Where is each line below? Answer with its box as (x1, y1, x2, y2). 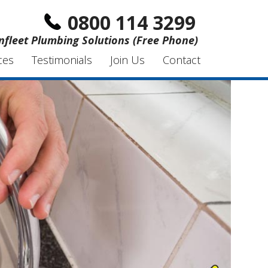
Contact (163, 53, 200, 67)
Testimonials (32, 53, 92, 67)
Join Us (110, 53, 145, 67)
